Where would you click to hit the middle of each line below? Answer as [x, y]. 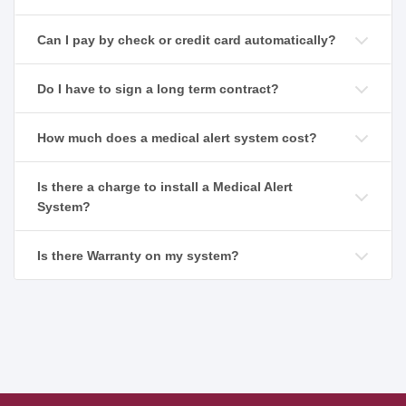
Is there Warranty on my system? [138, 256]
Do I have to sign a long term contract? [158, 89]
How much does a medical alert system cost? [177, 138]
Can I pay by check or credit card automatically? [187, 40]
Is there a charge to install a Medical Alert [165, 187]
